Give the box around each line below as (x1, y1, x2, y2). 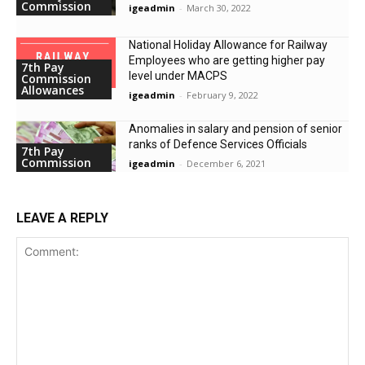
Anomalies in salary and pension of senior (129, 122, 343, 136)
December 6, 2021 (187, 157, 266, 170)
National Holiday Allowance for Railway (129, 38, 328, 52)
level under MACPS (129, 69, 228, 83)
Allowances (21, 82, 84, 99)
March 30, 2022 (187, 2, 252, 15)
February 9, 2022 (187, 89, 259, 102)
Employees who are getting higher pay (129, 54, 326, 68)
